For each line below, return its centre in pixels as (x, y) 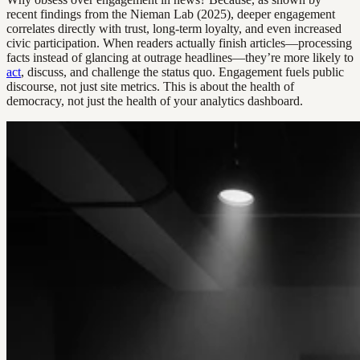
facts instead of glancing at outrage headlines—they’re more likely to (180, 57)
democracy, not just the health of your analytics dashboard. (155, 100)
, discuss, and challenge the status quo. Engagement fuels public (182, 72)
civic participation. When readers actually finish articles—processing (179, 43)
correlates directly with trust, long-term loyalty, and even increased (174, 28)
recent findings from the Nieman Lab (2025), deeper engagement (171, 14)
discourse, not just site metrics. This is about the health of (150, 86)
